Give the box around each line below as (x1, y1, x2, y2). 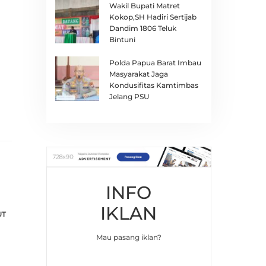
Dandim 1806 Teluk (109, 23, 176, 33)
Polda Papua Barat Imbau (109, 58, 201, 68)
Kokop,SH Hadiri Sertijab (109, 12, 197, 21)
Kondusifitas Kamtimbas (109, 81, 198, 90)
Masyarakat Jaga (109, 69, 168, 79)
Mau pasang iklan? (96, 233, 161, 242)
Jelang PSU (109, 92, 150, 102)
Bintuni (109, 34, 135, 44)
